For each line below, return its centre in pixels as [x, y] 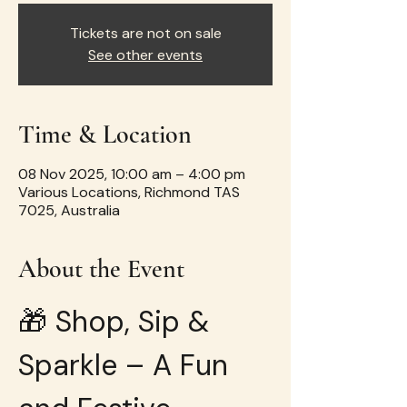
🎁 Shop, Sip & [118, 322]
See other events [145, 55]
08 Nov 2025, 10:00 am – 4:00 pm [132, 174]
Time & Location [105, 134]
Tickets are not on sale [145, 33]
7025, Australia [69, 210]
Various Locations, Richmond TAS [129, 192]
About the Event [101, 269]
